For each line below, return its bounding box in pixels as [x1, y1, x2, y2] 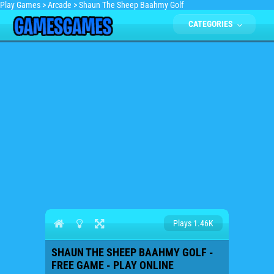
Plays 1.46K [173, 218, 213, 228]
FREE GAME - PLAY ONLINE [51, 259, 174, 272]
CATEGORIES [188, 19, 235, 29]
